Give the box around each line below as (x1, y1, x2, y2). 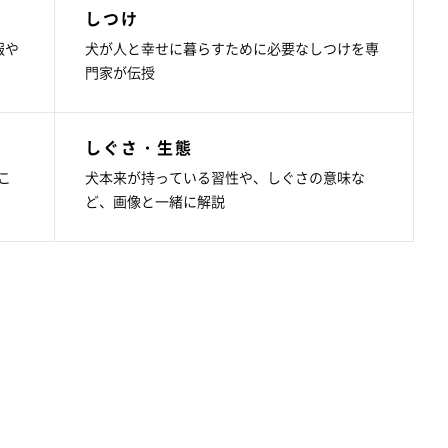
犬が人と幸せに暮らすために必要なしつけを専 (84, 38, 379, 59)
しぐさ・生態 (84, 135, 193, 160)
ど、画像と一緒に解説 (84, 191, 225, 212)
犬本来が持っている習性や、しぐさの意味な (84, 167, 365, 188)
